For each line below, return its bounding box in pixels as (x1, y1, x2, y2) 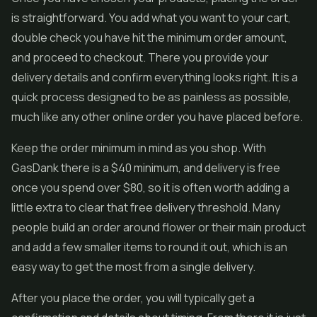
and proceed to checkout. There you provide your (11, 50, 269, 65)
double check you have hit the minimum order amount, (11, 30, 287, 45)
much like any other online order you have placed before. (11, 109, 303, 125)
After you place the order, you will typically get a (11, 290, 255, 306)
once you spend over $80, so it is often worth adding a (11, 180, 289, 195)
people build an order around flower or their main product (11, 219, 306, 235)
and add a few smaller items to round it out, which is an (11, 239, 287, 255)
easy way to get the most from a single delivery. (11, 259, 255, 275)
